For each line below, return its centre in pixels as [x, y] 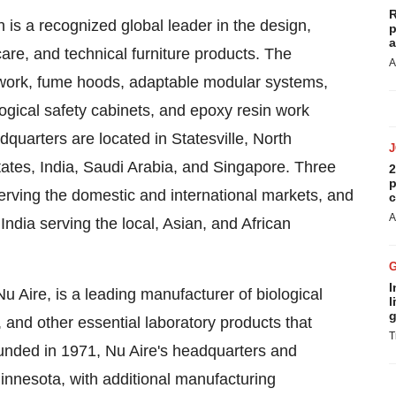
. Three [311, 167]
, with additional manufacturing [168, 379]
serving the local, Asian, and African [163, 224]
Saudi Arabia [128, 167]
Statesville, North [232, 139]
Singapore [249, 167]
